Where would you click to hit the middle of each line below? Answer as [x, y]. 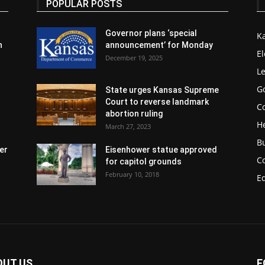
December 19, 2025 [134, 57]
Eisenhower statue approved [161, 149]
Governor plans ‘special [151, 33]
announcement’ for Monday [159, 45]
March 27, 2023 [128, 126]
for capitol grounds [143, 161]
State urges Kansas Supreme [162, 90]
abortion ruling [134, 113]
